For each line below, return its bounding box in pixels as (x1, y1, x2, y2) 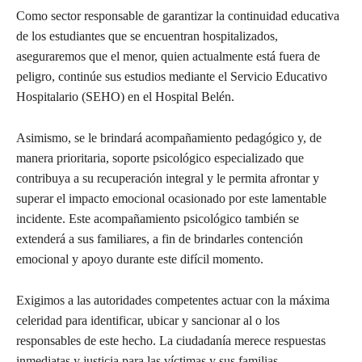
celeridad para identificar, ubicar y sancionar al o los (16, 313, 280, 327)
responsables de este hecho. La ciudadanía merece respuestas (16, 333, 326, 347)
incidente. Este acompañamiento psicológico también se (16, 211, 299, 225)
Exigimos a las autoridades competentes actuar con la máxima (16, 293, 330, 307)
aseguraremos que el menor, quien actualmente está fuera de (16, 48, 320, 63)
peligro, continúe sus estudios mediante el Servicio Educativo (16, 69, 327, 83)
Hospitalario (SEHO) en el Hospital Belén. (16, 89, 234, 103)
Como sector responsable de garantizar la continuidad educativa (16, 8, 339, 23)
